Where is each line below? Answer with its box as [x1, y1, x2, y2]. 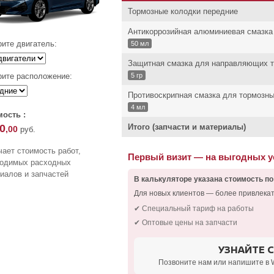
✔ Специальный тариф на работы [134, 204, 254, 213]
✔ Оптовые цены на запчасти [134, 218, 237, 227]
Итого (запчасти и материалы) [128, 122, 246, 132]
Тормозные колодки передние [128, 7, 238, 17]
